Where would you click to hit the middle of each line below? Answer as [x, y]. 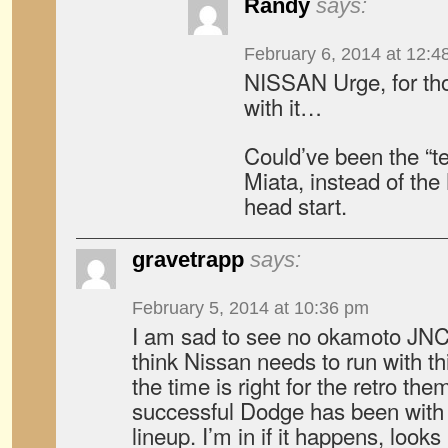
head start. [295, 205]
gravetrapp [188, 259]
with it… [283, 106]
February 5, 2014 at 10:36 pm [250, 308]
